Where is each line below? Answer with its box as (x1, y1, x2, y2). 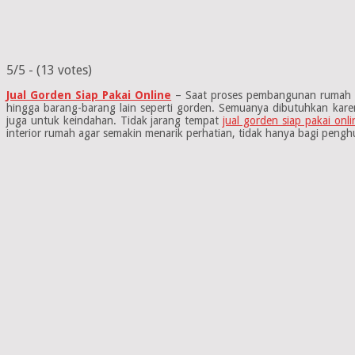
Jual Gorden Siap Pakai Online (6, 88, 172, 101)
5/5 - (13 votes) (6, 62, 92, 78)
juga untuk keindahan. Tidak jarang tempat (6, 113, 223, 127)
